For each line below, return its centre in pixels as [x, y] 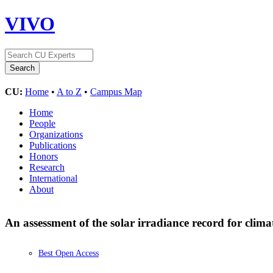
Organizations [56, 134]
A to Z [69, 91]
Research [47, 167]
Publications [53, 145]
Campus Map [116, 91]
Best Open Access [69, 253]
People [42, 123]
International [53, 178]
